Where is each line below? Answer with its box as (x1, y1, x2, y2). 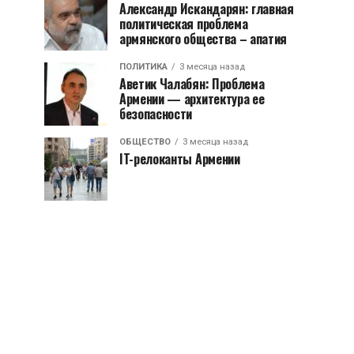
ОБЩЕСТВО (119, 136, 171, 147)
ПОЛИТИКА (119, 61, 168, 72)
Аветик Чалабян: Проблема (119, 73, 265, 93)
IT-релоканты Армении (119, 149, 240, 168)
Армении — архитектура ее (119, 88, 265, 108)
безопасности (119, 104, 193, 123)
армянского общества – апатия (119, 28, 288, 48)
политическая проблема (119, 13, 248, 33)
